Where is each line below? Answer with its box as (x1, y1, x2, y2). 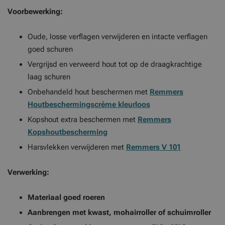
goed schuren (28, 45, 73, 54)
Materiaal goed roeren (28, 193, 105, 202)
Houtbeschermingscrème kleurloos (28, 100, 150, 109)
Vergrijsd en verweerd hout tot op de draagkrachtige (28, 60, 202, 69)
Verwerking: (8, 168, 49, 177)
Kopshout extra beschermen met (28, 115, 138, 124)
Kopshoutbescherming (28, 128, 107, 137)
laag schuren (28, 72, 70, 81)
